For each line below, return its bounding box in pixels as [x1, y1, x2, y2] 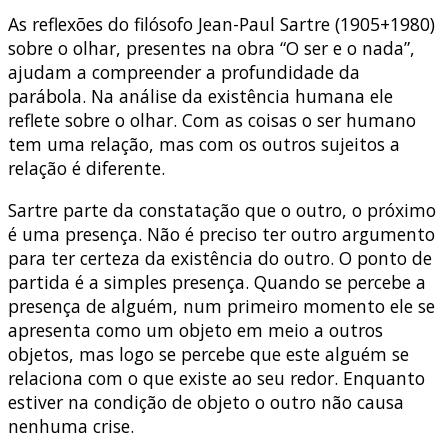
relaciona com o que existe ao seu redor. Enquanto [8, 365, 425, 390]
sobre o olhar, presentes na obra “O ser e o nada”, [8, 35, 415, 60]
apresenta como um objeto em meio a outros [8, 317, 383, 342]
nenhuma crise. [8, 413, 134, 438]
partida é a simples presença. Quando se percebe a [8, 269, 426, 294]
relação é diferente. [8, 155, 165, 180]
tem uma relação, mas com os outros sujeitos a [8, 131, 400, 156]
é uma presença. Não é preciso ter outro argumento [8, 221, 435, 246]
